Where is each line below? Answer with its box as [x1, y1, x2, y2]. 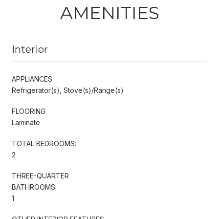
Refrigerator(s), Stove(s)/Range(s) [12, 86, 124, 94]
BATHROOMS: [12, 182, 57, 191]
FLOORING [12, 107, 45, 115]
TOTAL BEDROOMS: [12, 139, 76, 148]
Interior [12, 43, 48, 55]
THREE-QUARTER [12, 171, 69, 180]
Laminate [12, 118, 40, 127]
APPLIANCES [12, 74, 52, 83]
